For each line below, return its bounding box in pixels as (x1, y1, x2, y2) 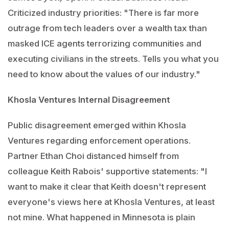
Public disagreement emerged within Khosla (8, 120, 186, 130)
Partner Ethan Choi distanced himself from (8, 151, 179, 161)
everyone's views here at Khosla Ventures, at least (8, 197, 215, 207)
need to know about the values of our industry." (8, 69, 200, 79)
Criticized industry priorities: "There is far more (8, 8, 199, 18)
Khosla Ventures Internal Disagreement (8, 95, 170, 105)
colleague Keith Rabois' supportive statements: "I (8, 166, 207, 176)
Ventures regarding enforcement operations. (8, 135, 191, 146)
